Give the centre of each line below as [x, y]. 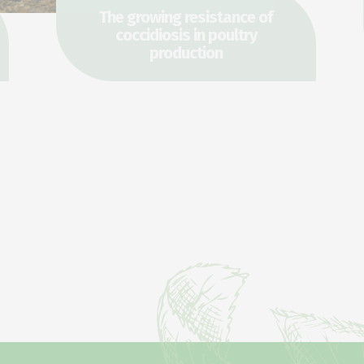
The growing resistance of [186, 17]
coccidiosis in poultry [186, 35]
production [186, 52]
